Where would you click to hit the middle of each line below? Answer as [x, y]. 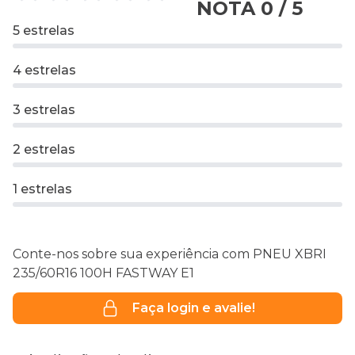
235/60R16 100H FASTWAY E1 [103, 273]
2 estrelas [44, 150]
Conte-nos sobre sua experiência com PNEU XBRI [170, 254]
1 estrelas [42, 189]
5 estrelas [44, 31]
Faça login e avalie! [193, 308]
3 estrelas [44, 110]
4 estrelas [44, 71]
